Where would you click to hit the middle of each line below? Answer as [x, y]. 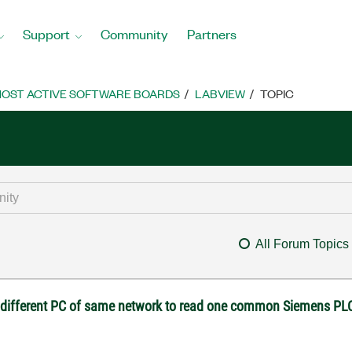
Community [134, 33]
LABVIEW [220, 93]
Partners [212, 33]
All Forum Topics [302, 244]
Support [46, 33]
